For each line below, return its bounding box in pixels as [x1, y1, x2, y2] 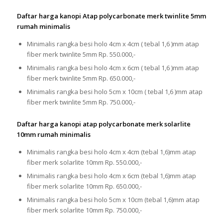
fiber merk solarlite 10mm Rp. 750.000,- [26, 205, 142, 215]
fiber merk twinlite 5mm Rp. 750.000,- [26, 97, 135, 107]
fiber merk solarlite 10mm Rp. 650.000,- [26, 181, 142, 191]
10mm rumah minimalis [16, 129, 91, 139]
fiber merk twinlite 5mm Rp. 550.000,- [26, 49, 135, 59]
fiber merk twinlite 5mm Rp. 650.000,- [26, 73, 135, 83]
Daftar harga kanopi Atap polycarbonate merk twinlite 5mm [16, 11, 206, 20]
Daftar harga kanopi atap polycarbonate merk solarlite [16, 119, 191, 128]
